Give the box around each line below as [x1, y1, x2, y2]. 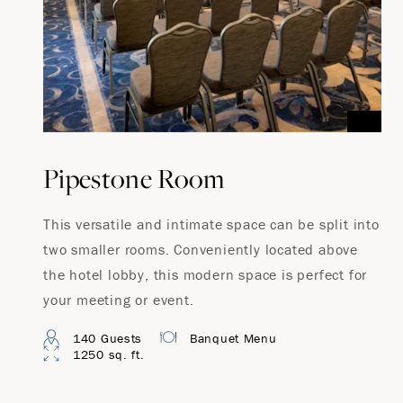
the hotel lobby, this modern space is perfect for [43, 265, 368, 283]
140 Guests [73, 330, 142, 346]
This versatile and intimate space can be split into [43, 215, 380, 233]
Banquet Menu [190, 330, 277, 346]
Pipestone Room [43, 160, 225, 196]
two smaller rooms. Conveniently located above [43, 240, 358, 258]
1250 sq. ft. [73, 346, 145, 363]
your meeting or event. [43, 291, 194, 309]
